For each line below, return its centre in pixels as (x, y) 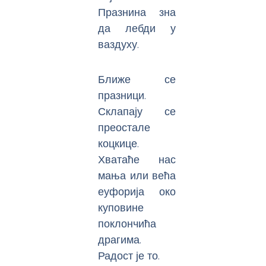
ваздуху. (119, 45)
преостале (124, 127)
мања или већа (137, 175)
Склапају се (137, 111)
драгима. (120, 239)
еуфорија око (137, 191)
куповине (121, 207)
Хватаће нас (137, 159)
